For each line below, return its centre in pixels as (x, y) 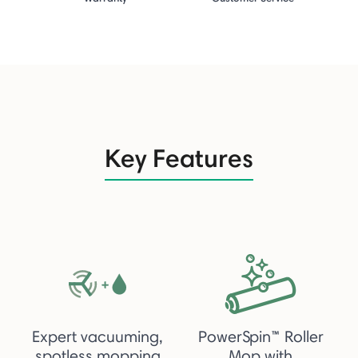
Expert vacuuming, (97, 336)
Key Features (179, 157)
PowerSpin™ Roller (261, 336)
